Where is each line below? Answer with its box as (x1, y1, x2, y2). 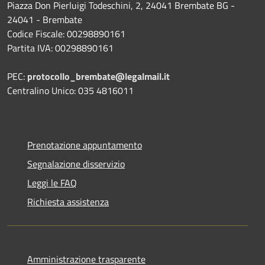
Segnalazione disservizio (27, 157, 125, 172)
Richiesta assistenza (27, 195, 109, 209)
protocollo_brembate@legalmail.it (27, 69, 170, 84)
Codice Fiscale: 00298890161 (7, 27, 125, 41)
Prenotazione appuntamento (27, 138, 142, 153)
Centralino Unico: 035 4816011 (7, 83, 134, 98)
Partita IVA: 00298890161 (7, 41, 114, 56)
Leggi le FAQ (27, 176, 77, 190)
